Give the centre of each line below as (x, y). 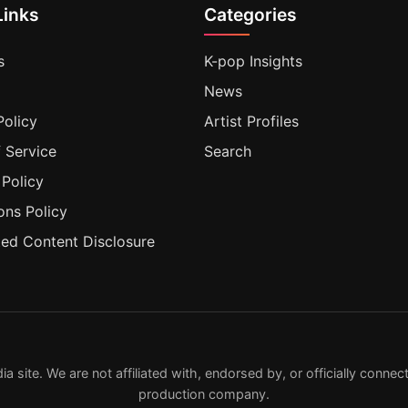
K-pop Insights (253, 61)
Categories (250, 15)
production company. (204, 394)
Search (228, 151)
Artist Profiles (251, 121)
